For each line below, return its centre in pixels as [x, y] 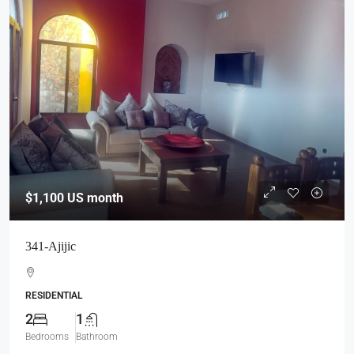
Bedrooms [47, 337]
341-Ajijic [51, 246]
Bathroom [97, 337]
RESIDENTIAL [54, 296]
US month [94, 198]
